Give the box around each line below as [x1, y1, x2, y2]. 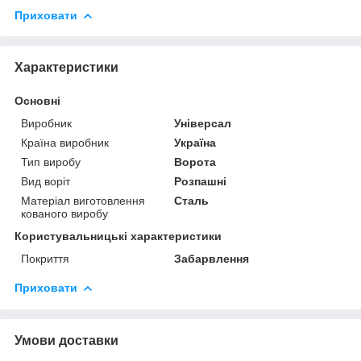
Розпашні [174, 174, 227, 188]
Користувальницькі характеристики [15, 229, 222, 243]
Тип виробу [21, 155, 81, 168]
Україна [174, 135, 217, 149]
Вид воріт [21, 174, 70, 188]
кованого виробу [21, 206, 108, 220]
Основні [15, 93, 60, 107]
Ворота [174, 155, 217, 168]
